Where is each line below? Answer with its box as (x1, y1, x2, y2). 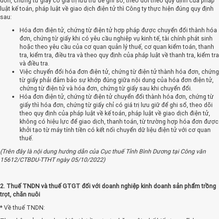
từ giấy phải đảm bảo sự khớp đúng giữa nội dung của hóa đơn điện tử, (20, 76, 214, 84)
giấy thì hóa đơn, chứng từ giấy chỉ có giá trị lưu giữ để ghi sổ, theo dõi (20, 101, 213, 109)
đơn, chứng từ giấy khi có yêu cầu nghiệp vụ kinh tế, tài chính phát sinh (20, 34, 213, 42)
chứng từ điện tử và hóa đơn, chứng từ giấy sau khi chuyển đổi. (20, 84, 192, 92)
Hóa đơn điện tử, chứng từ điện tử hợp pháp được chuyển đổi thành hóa (20, 26, 217, 34)
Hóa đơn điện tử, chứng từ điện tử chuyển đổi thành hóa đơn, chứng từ (20, 92, 214, 100)
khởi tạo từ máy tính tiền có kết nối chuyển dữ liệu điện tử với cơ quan (20, 126, 211, 133)
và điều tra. (20, 59, 49, 67)
